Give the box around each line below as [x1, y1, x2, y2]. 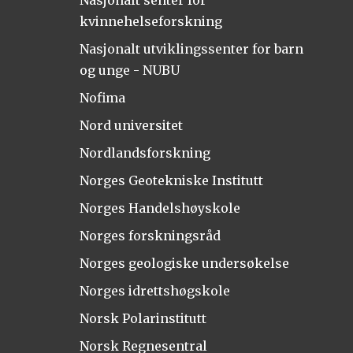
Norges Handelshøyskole [79, 199, 240, 216]
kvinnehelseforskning [79, 13, 222, 29]
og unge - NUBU [79, 61, 180, 78]
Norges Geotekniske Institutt [79, 172, 263, 188]
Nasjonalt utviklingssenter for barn [79, 40, 303, 57]
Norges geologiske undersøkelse [79, 255, 289, 271]
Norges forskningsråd [79, 227, 221, 243]
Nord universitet [79, 117, 183, 133]
